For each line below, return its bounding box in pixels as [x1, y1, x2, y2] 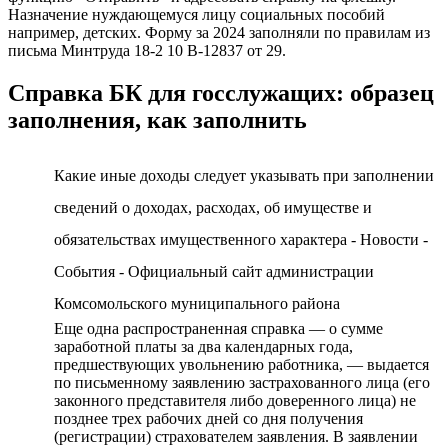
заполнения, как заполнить [8, 107, 307, 134]
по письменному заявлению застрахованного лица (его [54, 374, 430, 392]
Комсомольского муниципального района [54, 295, 340, 313]
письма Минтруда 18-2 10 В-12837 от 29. [8, 42, 286, 60]
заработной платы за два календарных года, [54, 338, 353, 356]
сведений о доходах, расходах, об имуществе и [54, 199, 372, 217]
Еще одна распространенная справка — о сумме [54, 320, 383, 338]
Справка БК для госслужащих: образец [8, 80, 434, 107]
